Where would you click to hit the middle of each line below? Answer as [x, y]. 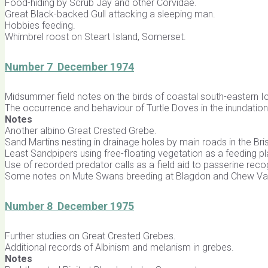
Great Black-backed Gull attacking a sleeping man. [110, 14]
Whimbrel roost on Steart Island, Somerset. [95, 36]
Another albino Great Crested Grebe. [81, 130]
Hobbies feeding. [40, 25]
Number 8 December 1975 [69, 206]
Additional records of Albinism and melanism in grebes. [119, 247]
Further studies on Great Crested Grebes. [90, 236]
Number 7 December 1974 [69, 66]
